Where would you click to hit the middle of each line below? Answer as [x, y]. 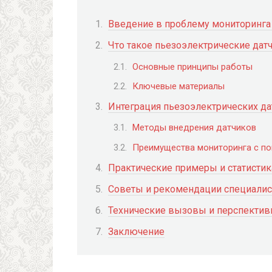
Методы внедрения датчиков [194, 128]
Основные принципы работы [192, 66]
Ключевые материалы [178, 86]
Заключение [136, 232]
